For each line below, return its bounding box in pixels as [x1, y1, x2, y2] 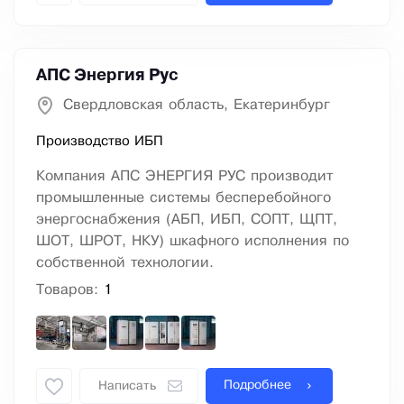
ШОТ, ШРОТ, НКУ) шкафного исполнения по [36, 234, 349, 249]
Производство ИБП [36, 135, 163, 149]
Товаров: [36, 283, 104, 298]
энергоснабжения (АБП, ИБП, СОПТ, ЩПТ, [36, 213, 337, 227]
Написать [98, 381, 156, 393]
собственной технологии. [36, 256, 214, 271]
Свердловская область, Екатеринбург [63, 98, 330, 113]
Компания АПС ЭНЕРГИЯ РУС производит [36, 170, 333, 184]
